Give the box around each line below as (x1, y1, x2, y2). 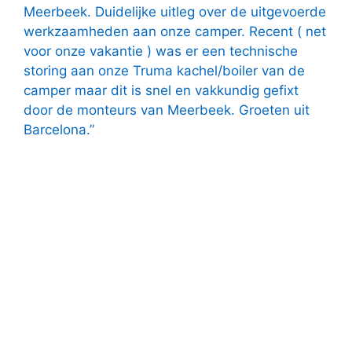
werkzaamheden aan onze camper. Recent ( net (24, 23, 326, 39)
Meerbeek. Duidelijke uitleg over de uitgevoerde (24, 3, 326, 20)
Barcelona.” (24, 121, 94, 137)
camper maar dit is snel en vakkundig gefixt (24, 82, 299, 98)
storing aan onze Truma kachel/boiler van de (24, 62, 305, 79)
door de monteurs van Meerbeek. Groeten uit (24, 101, 310, 118)
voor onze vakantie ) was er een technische (24, 42, 298, 59)
